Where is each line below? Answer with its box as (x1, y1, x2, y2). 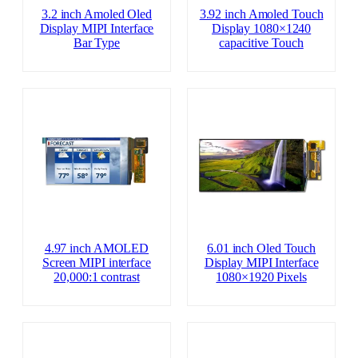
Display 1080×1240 (211, 21, 312, 36)
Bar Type (73, 35, 121, 50)
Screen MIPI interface (42, 255, 151, 270)
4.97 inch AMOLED (44, 241, 149, 256)
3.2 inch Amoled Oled (41, 6, 152, 22)
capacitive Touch (219, 35, 304, 50)
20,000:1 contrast (54, 269, 140, 284)
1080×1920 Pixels (216, 269, 307, 284)
